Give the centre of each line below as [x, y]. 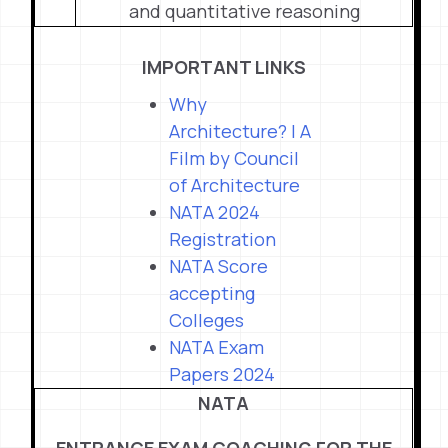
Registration [223, 239]
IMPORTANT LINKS [224, 67]
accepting [212, 293]
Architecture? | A [240, 131]
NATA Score [219, 266]
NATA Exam [217, 347]
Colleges [207, 320]
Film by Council [234, 158]
